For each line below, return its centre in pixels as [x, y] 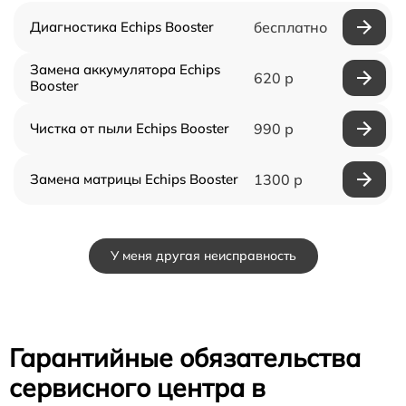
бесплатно [290, 27]
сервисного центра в [137, 387]
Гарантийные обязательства [185, 357]
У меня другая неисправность [203, 255]
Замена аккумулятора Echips [125, 69]
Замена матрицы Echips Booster [134, 179]
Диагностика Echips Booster [122, 26]
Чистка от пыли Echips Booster [130, 128]
